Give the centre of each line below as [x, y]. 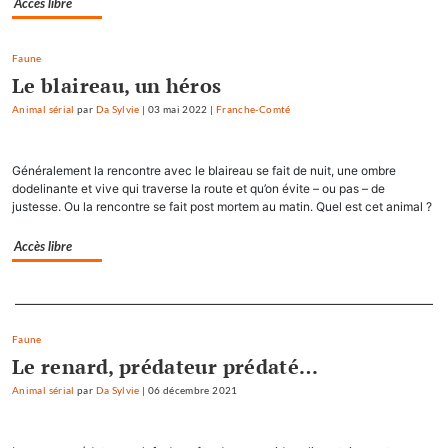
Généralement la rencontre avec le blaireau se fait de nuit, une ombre [204, 170]
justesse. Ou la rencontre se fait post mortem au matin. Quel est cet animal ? [222, 206]
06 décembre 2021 [192, 390]
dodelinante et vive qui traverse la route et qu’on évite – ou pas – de [198, 188]
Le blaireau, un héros [117, 85]
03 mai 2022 [177, 109]
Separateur [46, 299]
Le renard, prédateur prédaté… [165, 366]
